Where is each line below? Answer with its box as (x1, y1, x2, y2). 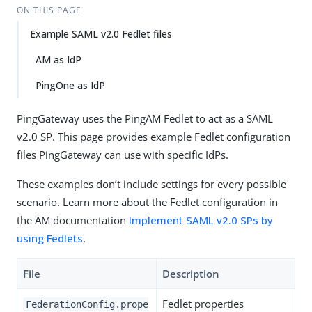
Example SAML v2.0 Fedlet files (30, 27, 172, 40)
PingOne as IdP (36, 79, 105, 92)
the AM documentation (17, 213, 129, 227)
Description (162, 267, 219, 281)
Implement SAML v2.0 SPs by (129, 213, 273, 227)
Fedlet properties (162, 297, 244, 311)
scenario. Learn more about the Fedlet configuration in (17, 195, 278, 209)
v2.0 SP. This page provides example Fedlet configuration (17, 130, 290, 143)
